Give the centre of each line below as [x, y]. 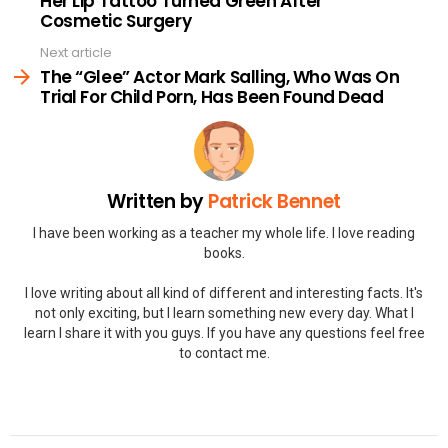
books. [224, 252]
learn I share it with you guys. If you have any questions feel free [224, 332]
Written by [158, 202]
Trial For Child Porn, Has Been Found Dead [212, 97]
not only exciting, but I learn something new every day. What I [224, 312]
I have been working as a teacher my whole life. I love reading [224, 232]
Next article [76, 52]
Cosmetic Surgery [116, 20]
